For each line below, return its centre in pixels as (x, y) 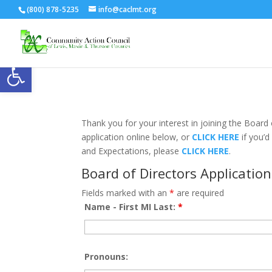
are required (199, 192)
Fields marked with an (126, 192)
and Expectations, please (132, 151)
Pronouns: (107, 256)
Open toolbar (66, 66)
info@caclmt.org (127, 9)
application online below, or (137, 137)
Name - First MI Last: (131, 206)
